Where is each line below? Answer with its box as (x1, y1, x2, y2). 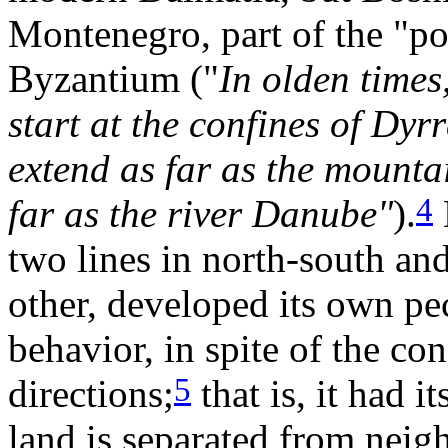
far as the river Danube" (8, 191, 393, 235)
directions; (8, 371, 174, 415)
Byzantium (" (8, 56, 219, 100)
